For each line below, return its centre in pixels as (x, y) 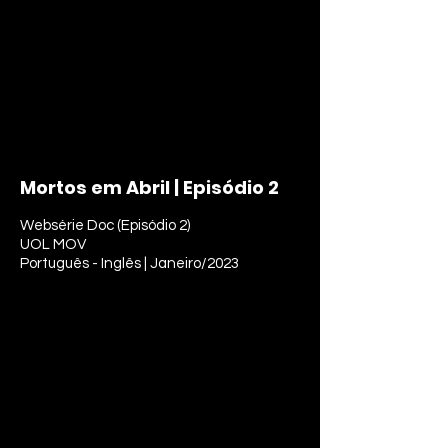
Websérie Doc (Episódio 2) (105, 225)
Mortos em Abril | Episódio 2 (149, 187)
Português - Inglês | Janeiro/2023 (129, 263)
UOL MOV (53, 244)
